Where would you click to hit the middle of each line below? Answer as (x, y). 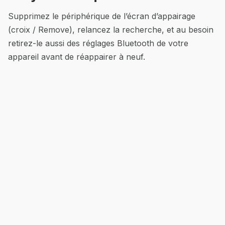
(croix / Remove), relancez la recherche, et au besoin (111, 29)
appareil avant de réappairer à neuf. (77, 57)
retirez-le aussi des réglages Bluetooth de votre (98, 43)
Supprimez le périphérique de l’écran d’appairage (102, 16)
